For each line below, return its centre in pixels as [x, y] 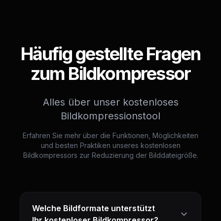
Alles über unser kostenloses [110, 102]
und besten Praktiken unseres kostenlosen [110, 145]
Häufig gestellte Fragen [110, 54]
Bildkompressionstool [110, 116]
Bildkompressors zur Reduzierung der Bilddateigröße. [110, 155]
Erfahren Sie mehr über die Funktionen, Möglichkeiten [110, 135]
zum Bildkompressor [110, 74]
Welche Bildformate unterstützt [93, 208]
